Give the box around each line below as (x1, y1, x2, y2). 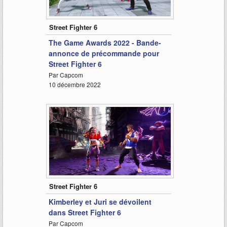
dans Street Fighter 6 (48, 207, 121, 217)
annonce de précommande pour (48, 48, 159, 58)
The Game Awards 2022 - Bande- (48, 37, 161, 48)
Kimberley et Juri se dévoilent (48, 196, 152, 207)
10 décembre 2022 (48, 80, 101, 89)
